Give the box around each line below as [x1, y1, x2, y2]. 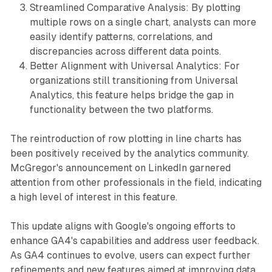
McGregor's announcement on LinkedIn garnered [10, 161, 231, 174]
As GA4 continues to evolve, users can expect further [10, 249, 251, 261]
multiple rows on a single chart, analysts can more [29, 16, 256, 28]
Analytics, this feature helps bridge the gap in [29, 89, 234, 101]
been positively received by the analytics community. [10, 147, 249, 159]
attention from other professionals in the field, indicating [10, 176, 262, 188]
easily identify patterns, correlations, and [29, 30, 212, 42]
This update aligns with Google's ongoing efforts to [10, 220, 236, 232]
